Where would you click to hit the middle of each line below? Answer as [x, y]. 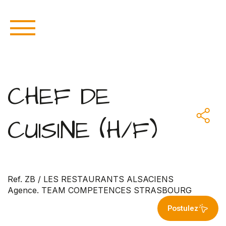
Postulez [183, 208]
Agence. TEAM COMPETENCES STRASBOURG [100, 190]
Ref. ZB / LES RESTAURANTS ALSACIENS [91, 179]
